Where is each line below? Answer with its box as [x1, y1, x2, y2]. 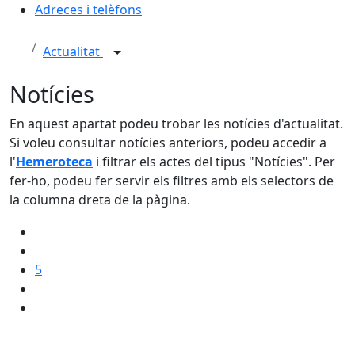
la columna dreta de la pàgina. [10, 191, 190, 208]
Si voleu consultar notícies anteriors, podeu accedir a [10, 134, 326, 151]
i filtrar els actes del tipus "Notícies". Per [93, 153, 335, 170]
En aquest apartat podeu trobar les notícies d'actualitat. [10, 115, 343, 132]
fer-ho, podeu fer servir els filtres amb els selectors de [10, 172, 334, 189]
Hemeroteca [16, 153, 93, 170]
